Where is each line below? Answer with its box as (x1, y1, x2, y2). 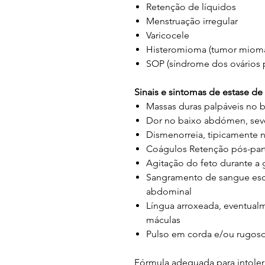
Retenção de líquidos (146, 1, 236, 12)
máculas (146, 214, 180, 225)
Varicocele (146, 30, 189, 41)
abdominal (146, 186, 192, 197)
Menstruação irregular (146, 15, 238, 27)
